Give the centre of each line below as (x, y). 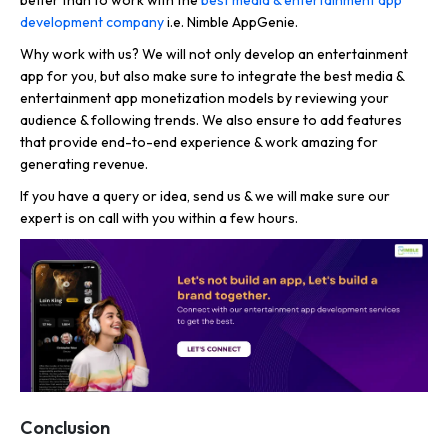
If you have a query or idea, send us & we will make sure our (205, 195)
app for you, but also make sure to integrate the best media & (212, 75)
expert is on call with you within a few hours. (159, 217)
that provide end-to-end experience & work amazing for (199, 141)
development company (92, 21)
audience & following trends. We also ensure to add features (211, 119)
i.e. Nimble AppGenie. (231, 21)
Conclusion (65, 428)
